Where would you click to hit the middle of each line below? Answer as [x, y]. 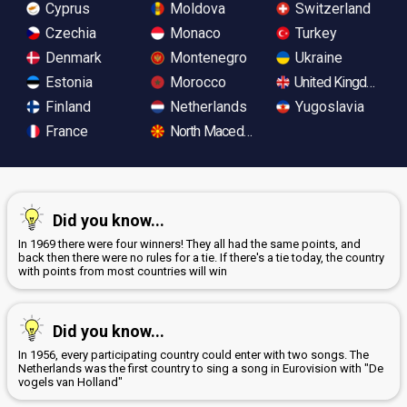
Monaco [194, 34]
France [65, 132]
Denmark [72, 58]
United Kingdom [338, 83]
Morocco [197, 83]
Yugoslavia [328, 107]
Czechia [69, 34]
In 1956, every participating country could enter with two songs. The [194, 355]
